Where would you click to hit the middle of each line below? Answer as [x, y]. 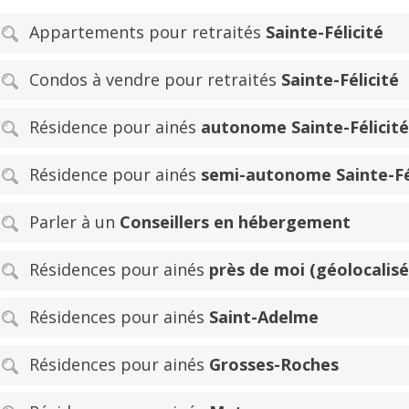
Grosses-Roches [274, 364]
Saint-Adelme [264, 316]
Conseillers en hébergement [235, 221]
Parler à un [74, 221]
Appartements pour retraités [147, 31]
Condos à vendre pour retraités [155, 79]
